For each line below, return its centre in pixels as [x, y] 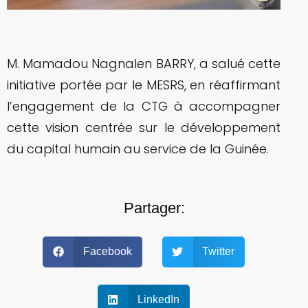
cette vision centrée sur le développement [144, 127]
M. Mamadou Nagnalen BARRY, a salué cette [144, 63]
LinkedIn [159, 300]
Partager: [154, 208]
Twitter [218, 252]
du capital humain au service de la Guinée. [138, 148]
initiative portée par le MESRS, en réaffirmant [144, 85]
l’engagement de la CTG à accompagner [144, 106]
